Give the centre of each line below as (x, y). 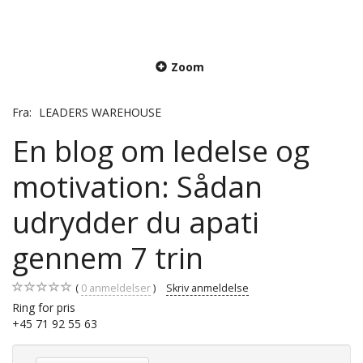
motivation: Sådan (137, 186)
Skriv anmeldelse (207, 288)
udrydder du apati (136, 222)
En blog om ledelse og (161, 150)
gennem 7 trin (108, 257)
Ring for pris (44, 307)
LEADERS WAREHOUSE (100, 112)
